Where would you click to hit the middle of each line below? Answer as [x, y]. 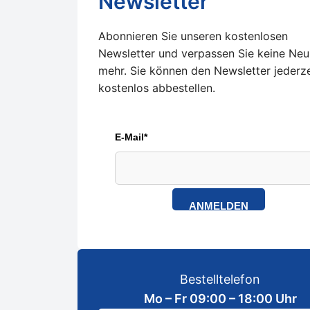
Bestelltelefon [220, 279]
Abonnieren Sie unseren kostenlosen [193, 36]
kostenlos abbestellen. [157, 88]
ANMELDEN [218, 206]
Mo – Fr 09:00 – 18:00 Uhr [220, 298]
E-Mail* [131, 137]
